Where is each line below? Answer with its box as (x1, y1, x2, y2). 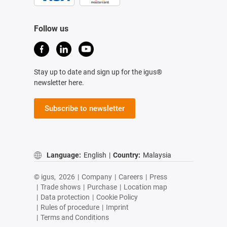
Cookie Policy (96, 193, 138, 202)
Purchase (87, 183, 117, 192)
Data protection (40, 193, 90, 202)
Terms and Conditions (40, 213, 109, 222)
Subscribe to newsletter (44, 104, 125, 113)
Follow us (33, 24, 68, 34)
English (83, 150, 106, 159)
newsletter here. (33, 79, 84, 87)
